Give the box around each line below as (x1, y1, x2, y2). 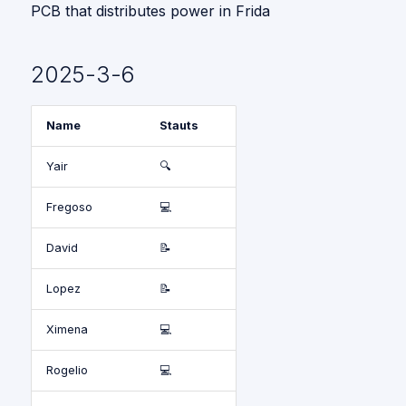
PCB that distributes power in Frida (31, 2, 270, 20)
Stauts (159, 119, 198, 132)
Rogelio (46, 363, 88, 377)
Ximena (46, 323, 88, 336)
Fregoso (46, 200, 92, 214)
